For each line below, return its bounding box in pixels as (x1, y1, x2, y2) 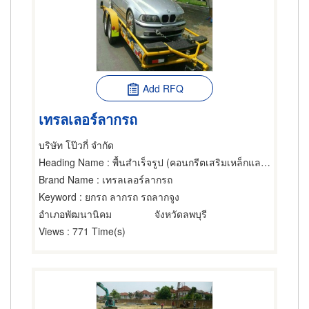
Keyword (39, 190, 77, 203)
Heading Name (39, 155, 104, 169)
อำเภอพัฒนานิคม (39, 207, 112, 221)
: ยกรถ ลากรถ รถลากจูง (77, 190, 179, 203)
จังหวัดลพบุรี (154, 207, 207, 221)
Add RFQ (142, 81, 183, 95)
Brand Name (39, 172, 94, 186)
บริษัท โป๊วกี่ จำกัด (39, 138, 114, 152)
